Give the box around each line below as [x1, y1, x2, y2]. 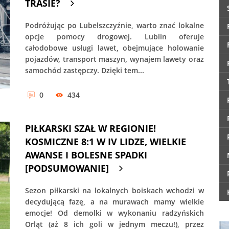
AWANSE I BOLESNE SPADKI [25, 148, 147, 161]
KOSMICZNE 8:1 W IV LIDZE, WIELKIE [25, 135, 186, 148]
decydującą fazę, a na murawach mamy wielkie [25, 196, 204, 207]
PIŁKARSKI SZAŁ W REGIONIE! [25, 122, 156, 134]
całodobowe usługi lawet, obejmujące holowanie [25, 43, 204, 53]
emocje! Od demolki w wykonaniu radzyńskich [25, 208, 204, 218]
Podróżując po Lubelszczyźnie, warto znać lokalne [25, 20, 204, 31]
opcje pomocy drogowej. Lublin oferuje [25, 32, 204, 42]
